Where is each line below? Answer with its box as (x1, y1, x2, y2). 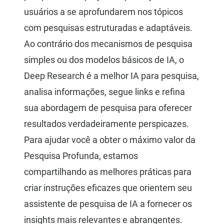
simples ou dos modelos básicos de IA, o (24, 54, 184, 65)
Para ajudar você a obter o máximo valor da (24, 134, 195, 145)
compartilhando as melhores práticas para (24, 166, 191, 177)
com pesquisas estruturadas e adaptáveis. (24, 22, 192, 33)
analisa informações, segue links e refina (24, 86, 185, 97)
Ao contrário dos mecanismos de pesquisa (24, 38, 192, 49)
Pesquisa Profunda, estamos (24, 150, 138, 161)
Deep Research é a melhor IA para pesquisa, (24, 70, 199, 81)
